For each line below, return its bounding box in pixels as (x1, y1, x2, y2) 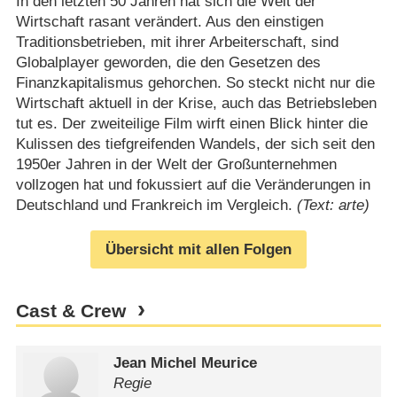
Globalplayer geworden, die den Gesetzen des (15, 54, 321, 72)
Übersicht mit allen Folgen (105, 240, 292, 258)
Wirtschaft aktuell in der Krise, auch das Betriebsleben (15, 95, 377, 113)
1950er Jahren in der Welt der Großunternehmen (15, 156, 337, 174)
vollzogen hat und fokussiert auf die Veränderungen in (15, 176, 370, 194)
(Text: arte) (296, 197, 370, 214)
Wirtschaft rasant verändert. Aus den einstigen (15, 13, 323, 31)
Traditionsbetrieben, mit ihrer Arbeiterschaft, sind (15, 34, 339, 51)
